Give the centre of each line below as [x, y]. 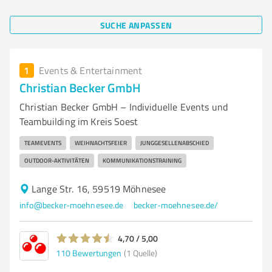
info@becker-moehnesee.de [72, 205]
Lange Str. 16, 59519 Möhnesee [99, 189]
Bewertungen [97, 253]
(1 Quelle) [141, 253]
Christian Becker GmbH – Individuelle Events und [124, 107]
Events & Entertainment [91, 70]
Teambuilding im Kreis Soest [79, 121]
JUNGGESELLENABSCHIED [175, 143]
